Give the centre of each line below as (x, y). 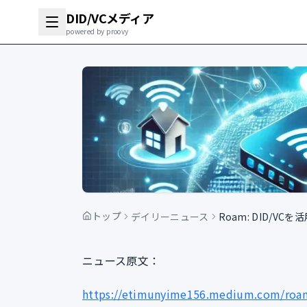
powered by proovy (97, 31)
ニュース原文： (121, 260)
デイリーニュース (170, 216)
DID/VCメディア (110, 18)
